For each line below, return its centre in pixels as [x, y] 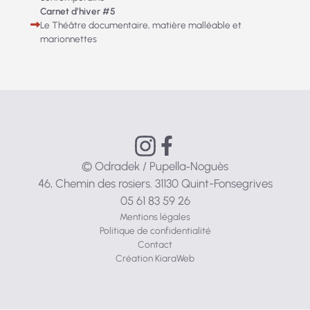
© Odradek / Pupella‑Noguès [155, 166]
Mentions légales [155, 216]
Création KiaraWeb [155, 258]
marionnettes [68, 38]
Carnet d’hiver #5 [77, 11]
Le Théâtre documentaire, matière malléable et [140, 25]
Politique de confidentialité [155, 230]
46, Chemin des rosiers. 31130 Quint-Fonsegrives [155, 183]
